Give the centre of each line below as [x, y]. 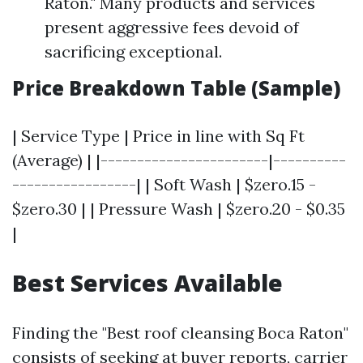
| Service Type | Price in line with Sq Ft [158, 136]
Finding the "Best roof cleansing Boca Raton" [180, 333]
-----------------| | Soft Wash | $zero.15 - [164, 184]
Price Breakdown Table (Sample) [177, 88]
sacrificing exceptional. [133, 51]
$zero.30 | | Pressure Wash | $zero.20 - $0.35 [179, 209]
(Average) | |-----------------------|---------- [179, 160]
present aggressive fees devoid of [172, 27]
